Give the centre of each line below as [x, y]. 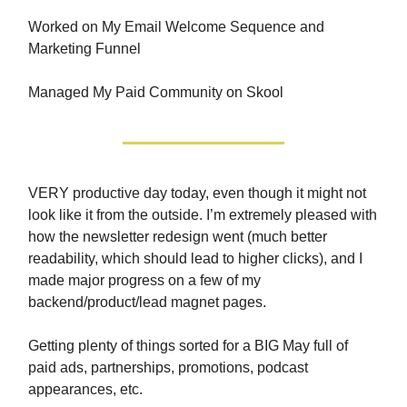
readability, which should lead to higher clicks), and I [195, 258]
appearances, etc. [85, 389]
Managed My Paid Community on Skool [156, 92]
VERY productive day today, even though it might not [197, 193]
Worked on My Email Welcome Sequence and [176, 26]
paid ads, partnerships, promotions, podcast [168, 367]
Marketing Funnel [84, 48]
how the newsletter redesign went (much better [178, 236]
